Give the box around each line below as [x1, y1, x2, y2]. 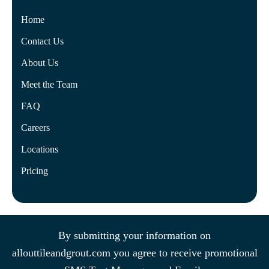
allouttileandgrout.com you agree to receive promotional [11, 246, 258, 259]
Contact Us [21, 35, 64, 46]
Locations [21, 144, 58, 154]
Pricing [21, 165, 48, 176]
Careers [21, 122, 50, 133]
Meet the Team [21, 79, 77, 89]
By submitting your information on [58, 229, 211, 241]
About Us [21, 57, 58, 68]
